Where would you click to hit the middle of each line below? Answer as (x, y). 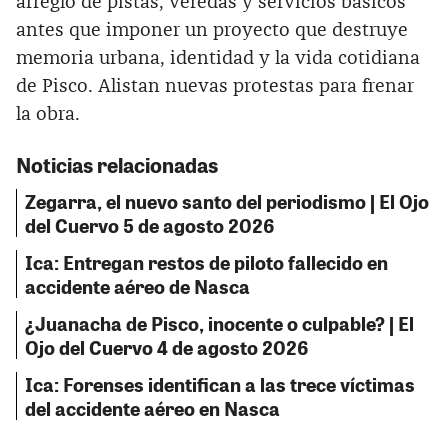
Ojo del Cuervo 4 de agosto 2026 (166, 346)
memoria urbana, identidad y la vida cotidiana (218, 58)
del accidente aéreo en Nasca (152, 407)
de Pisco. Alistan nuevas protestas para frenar (215, 86)
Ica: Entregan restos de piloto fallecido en (206, 262)
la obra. (48, 114)
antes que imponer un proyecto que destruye (212, 30)
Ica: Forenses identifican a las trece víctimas (220, 383)
